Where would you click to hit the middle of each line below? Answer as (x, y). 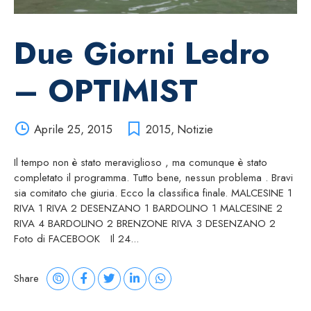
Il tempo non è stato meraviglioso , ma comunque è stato (141, 162)
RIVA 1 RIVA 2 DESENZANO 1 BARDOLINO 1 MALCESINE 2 (148, 208)
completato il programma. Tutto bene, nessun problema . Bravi (153, 177)
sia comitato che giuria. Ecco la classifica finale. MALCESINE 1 (153, 193)
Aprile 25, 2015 (73, 129)
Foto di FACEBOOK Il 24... (76, 238)
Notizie (195, 129)
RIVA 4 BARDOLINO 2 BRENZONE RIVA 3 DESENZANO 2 (148, 223)
